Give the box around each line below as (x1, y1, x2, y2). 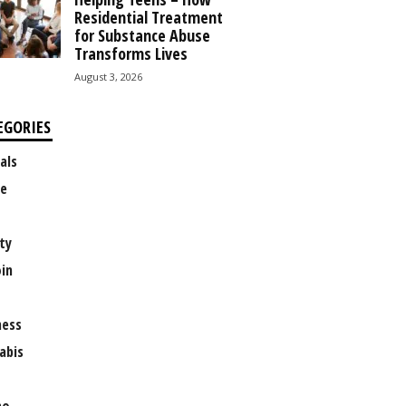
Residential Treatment (73, 6, 223, 28)
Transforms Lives (73, 43, 188, 64)
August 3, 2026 (73, 70, 142, 83)
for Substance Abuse (73, 24, 210, 46)
